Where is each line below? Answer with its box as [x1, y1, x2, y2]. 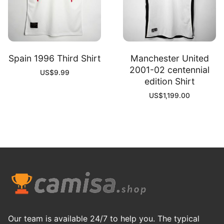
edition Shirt [144, 76, 194, 87]
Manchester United [130, 53, 209, 64]
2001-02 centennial [129, 64, 209, 75]
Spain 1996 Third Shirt [8, 53, 100, 64]
